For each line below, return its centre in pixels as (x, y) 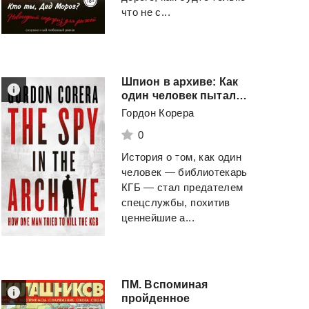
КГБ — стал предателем (182, 187)
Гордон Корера (158, 112)
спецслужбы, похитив (176, 202)
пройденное (156, 298)
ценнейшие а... (158, 217)
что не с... (146, 12)
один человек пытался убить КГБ (241, 95)
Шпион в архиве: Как (180, 81)
